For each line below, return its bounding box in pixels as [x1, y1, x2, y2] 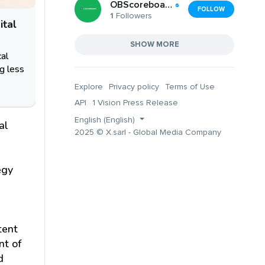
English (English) [75, 114, 137, 125]
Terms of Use [165, 81, 215, 92]
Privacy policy [109, 81, 159, 92]
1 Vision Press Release [92, 97, 178, 108]
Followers [114, 11, 152, 21]
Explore [75, 81, 103, 92]
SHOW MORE [130, 39, 179, 49]
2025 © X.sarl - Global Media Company [75, 127, 221, 137]
